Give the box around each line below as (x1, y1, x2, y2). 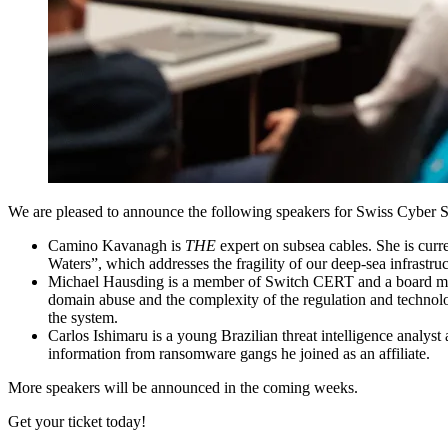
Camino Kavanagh (48, 236, 167, 254)
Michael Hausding (48, 272, 164, 290)
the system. (48, 308, 118, 326)
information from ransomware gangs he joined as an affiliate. (48, 344, 430, 362)
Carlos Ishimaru (48, 326, 148, 344)
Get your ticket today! (8, 412, 146, 430)
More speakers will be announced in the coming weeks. (8, 378, 358, 396)
